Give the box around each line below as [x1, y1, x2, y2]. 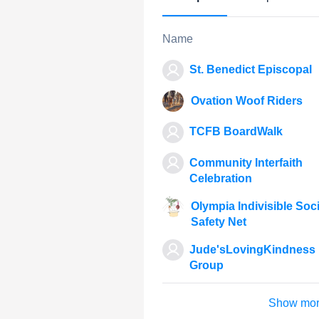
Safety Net [191, 215, 246, 228]
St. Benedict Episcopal [189, 63, 312, 76]
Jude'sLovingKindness [189, 243, 315, 256]
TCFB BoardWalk [189, 125, 283, 137]
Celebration [189, 172, 252, 184]
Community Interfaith [189, 156, 303, 169]
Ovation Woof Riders [191, 94, 303, 107]
